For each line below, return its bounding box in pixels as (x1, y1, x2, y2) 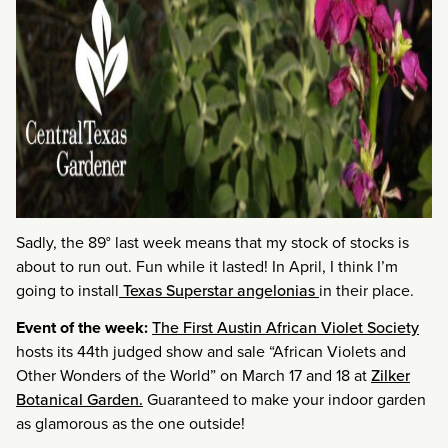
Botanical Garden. (16, 387, 143, 411)
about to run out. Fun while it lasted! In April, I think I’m (16, 254, 398, 278)
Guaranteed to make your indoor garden (143, 387, 426, 411)
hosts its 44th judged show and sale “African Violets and (16, 339, 406, 363)
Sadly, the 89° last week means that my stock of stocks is (16, 230, 409, 254)
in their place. (319, 278, 414, 302)
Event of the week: (16, 315, 152, 339)
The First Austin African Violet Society (152, 315, 419, 339)
